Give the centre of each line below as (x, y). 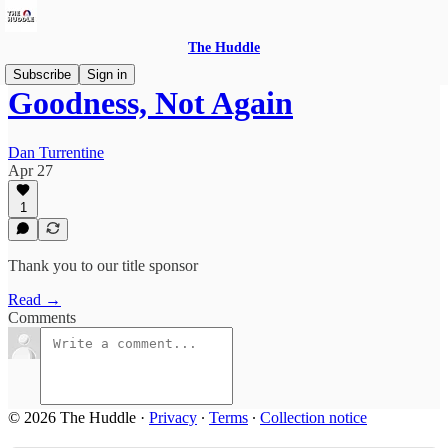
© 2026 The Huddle (72, 417)
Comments (42, 317)
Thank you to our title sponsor (103, 265)
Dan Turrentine (56, 152)
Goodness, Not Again (150, 103)
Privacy (173, 417)
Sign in (107, 74)
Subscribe (42, 74)
